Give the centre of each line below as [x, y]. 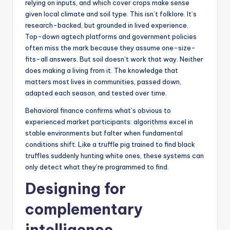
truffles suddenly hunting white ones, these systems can [114, 155]
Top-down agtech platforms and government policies [111, 36]
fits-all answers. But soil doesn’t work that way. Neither [114, 59]
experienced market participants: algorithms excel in [109, 121]
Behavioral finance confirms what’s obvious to [98, 110]
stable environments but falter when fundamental [104, 133]
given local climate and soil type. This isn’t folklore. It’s [111, 14]
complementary [84, 209]
